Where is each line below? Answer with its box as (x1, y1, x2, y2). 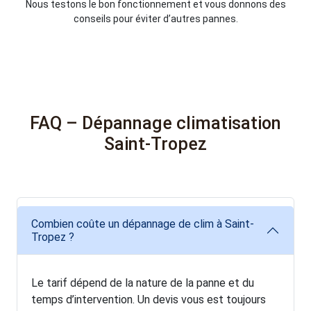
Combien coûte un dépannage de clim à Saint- (31, 217, 254, 231)
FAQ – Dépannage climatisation (30, 112, 281, 133)
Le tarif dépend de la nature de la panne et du (31, 276, 254, 289)
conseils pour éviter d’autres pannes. (73, 13, 238, 25)
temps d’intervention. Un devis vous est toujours (31, 292, 266, 306)
